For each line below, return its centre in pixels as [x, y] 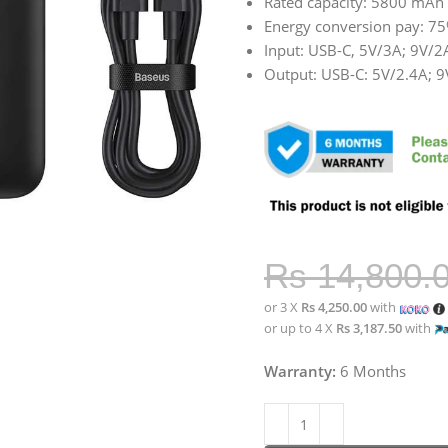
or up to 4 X [299, 328]
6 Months [370, 371]
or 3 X [282, 307]
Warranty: [299, 371]
